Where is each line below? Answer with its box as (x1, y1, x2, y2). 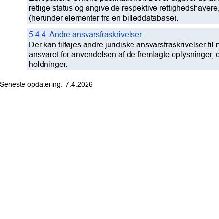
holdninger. (29, 59, 68, 68)
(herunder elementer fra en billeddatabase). (29, 13, 179, 22)
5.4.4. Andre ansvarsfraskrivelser (29, 29, 142, 39)
